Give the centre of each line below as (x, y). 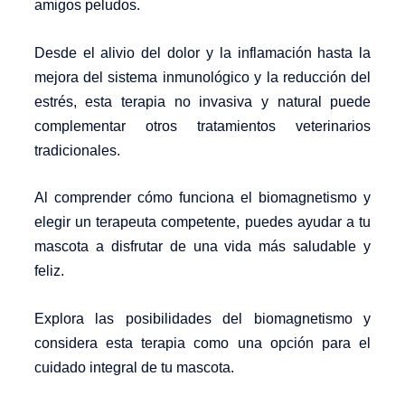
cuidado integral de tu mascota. (134, 367)
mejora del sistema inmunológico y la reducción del (202, 77)
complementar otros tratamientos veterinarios (202, 126)
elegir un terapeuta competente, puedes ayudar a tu (202, 222)
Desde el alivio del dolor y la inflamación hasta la (202, 52)
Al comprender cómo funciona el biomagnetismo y (202, 198)
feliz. (49, 271)
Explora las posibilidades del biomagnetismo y (202, 318)
